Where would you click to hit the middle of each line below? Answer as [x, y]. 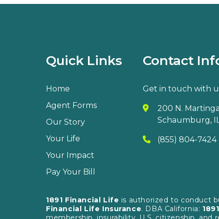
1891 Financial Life [84, 200]
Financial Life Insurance [94, 208]
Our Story [66, 122]
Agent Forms [71, 105]
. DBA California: [172, 208]
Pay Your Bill [71, 172]
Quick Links [84, 60]
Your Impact [70, 155]
